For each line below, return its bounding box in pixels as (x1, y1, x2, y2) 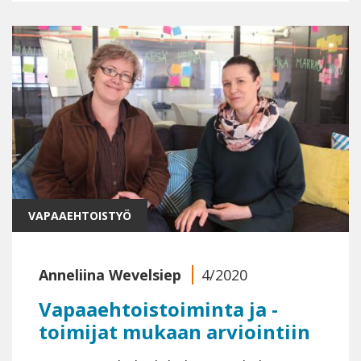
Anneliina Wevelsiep (39, 264, 181, 284)
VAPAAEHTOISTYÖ (28, 207, 131, 223)
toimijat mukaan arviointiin (39, 317, 310, 345)
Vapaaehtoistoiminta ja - (39, 295, 278, 322)
